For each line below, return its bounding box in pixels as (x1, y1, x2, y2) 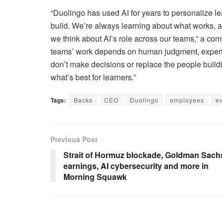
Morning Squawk (63, 170, 127, 182)
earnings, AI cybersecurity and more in (63, 160, 209, 171)
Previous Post (51, 134, 98, 144)
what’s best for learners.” (51, 71, 136, 83)
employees (170, 95, 204, 104)
